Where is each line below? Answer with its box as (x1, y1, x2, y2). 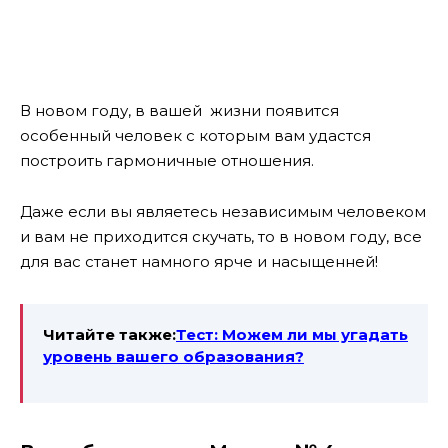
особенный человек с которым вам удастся (20, 126, 371, 146)
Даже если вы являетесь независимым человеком (20, 201, 426, 221)
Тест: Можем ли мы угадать (176, 324, 408, 344)
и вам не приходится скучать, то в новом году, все (20, 226, 422, 246)
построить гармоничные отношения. (20, 151, 314, 171)
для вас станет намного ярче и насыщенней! (20, 251, 378, 271)
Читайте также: (43, 324, 176, 344)
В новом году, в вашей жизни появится (20, 101, 339, 121)
